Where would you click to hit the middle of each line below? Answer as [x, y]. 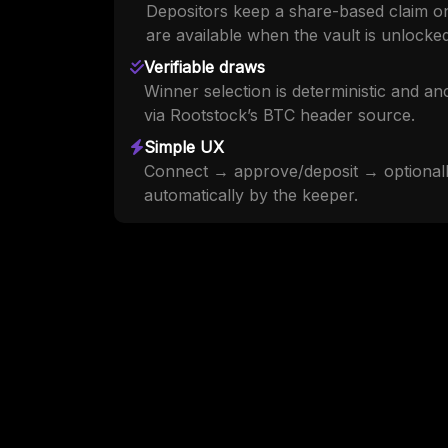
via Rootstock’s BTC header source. [279, 115]
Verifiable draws [204, 67]
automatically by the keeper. [251, 195]
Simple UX [184, 147]
